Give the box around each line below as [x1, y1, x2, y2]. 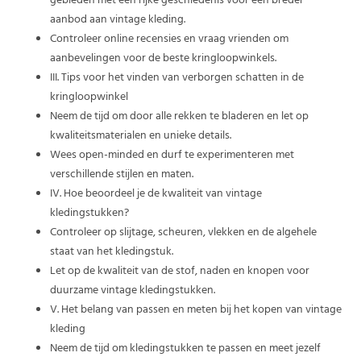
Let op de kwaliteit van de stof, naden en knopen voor [50, 260, 310, 283]
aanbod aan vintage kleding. [50, 9, 186, 31]
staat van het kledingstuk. [50, 241, 174, 263]
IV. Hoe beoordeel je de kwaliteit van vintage [50, 183, 263, 205]
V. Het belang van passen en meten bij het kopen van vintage [50, 299, 342, 322]
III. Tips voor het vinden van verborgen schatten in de [50, 67, 305, 89]
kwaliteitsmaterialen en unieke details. [50, 125, 232, 147]
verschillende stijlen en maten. [50, 164, 194, 186]
